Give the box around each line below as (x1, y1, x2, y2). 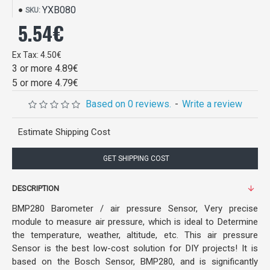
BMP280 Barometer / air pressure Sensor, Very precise (12, 203, 258, 214)
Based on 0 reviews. (85, 98, 171, 110)
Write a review (181, 98, 242, 110)
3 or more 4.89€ (12, 63, 78, 74)
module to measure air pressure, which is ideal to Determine (12, 216, 258, 227)
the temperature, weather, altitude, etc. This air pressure (12, 230, 258, 240)
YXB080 (42, 4, 76, 16)
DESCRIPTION (12, 184, 59, 193)
